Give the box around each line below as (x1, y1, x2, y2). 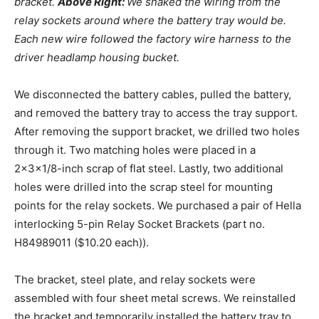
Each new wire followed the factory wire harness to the (14, 32, 291, 46)
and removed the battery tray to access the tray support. (14, 106, 298, 120)
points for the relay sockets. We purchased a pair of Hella (14, 199, 301, 213)
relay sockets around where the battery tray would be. (14, 14, 286, 28)
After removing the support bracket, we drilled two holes (14, 125, 300, 139)
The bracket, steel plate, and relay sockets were (14, 273, 256, 287)
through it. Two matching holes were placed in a (14, 143, 256, 157)
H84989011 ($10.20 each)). (14, 236, 149, 250)
